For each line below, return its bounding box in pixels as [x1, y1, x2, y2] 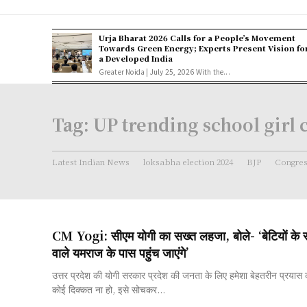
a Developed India [98, 53, 173, 64]
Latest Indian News [52, 156, 130, 167]
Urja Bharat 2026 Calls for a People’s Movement [98, 32, 295, 43]
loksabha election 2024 [143, 156, 233, 167]
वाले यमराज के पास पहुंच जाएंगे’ [52, 243, 188, 261]
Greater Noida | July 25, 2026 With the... [195, 66, 230, 77]
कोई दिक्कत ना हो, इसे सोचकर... [52, 282, 165, 296]
